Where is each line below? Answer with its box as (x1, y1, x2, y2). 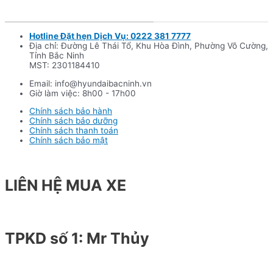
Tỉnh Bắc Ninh (29, 51, 84, 61)
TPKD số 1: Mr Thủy (5, 229, 149, 248)
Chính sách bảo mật (29, 135, 108, 146)
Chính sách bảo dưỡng (29, 116, 118, 126)
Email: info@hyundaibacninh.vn (29, 78, 152, 88)
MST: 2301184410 (29, 60, 100, 71)
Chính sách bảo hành (29, 106, 112, 116)
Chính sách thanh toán (29, 126, 118, 136)
